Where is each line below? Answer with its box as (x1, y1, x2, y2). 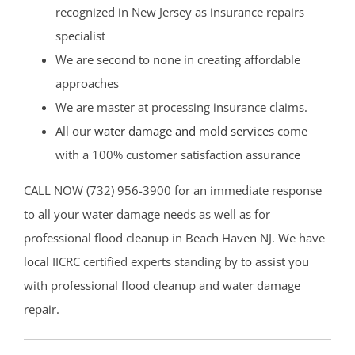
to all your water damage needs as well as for (24, 206, 270, 223)
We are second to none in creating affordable (55, 52, 300, 68)
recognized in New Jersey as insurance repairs (55, 4, 304, 21)
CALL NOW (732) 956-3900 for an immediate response (24, 182, 322, 199)
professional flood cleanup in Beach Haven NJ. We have (24, 230, 325, 246)
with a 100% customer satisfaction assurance (55, 147, 300, 163)
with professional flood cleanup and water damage (24, 277, 300, 294)
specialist (55, 28, 105, 44)
